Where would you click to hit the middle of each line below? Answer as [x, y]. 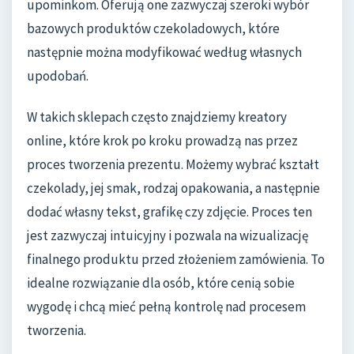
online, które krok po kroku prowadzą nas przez [162, 140]
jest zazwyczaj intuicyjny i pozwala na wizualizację [168, 235]
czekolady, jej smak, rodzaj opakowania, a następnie [173, 188]
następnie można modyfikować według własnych [164, 53]
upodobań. [58, 76]
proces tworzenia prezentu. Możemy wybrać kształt [173, 164]
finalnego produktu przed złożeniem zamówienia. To [176, 259]
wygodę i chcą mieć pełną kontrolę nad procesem [166, 306]
